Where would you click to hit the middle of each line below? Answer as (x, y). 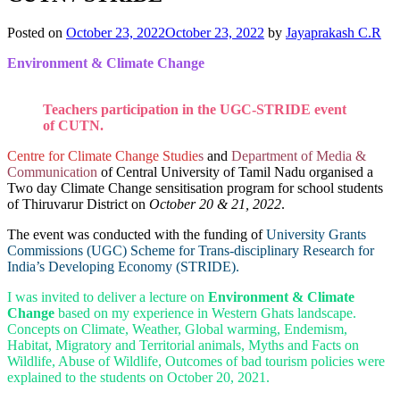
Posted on (37, 32)
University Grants (316, 234)
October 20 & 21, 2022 (215, 204)
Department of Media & (297, 155)
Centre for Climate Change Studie (103, 155)
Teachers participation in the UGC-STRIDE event (195, 109)
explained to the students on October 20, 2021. (138, 377)
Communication (54, 171)
